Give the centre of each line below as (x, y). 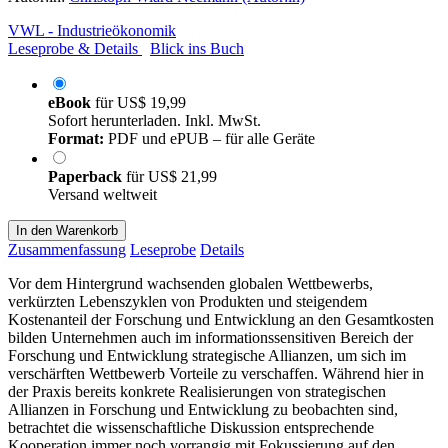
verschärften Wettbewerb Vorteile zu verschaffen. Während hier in (216, 373)
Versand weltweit (102, 194)
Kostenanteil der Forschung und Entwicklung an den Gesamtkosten (221, 319)
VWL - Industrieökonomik (92, 30)
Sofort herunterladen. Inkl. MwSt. (154, 120)
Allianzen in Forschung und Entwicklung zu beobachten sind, (203, 409)
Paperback (87, 176)
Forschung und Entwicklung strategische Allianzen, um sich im (207, 355)
